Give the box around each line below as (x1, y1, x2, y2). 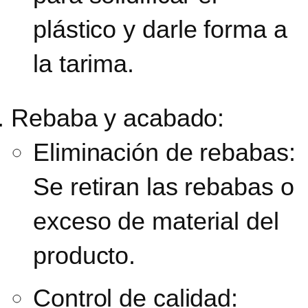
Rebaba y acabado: (11, 103, 225, 132)
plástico (33, 14, 117, 43)
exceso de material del (33, 206, 279, 235)
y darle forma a (116, 14, 287, 43)
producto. (33, 241, 136, 269)
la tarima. (33, 49, 134, 78)
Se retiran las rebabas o (33, 172, 294, 201)
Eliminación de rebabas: (33, 137, 296, 166)
